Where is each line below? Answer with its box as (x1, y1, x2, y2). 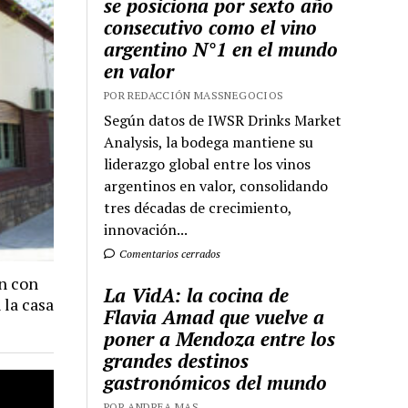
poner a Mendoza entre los (104, 326, 336, 352)
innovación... (104, 219, 189, 240)
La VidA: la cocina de (104, 282, 290, 309)
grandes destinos (104, 348, 250, 374)
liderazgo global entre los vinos (104, 154, 311, 175)
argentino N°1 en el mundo (104, 36, 339, 63)
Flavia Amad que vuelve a (104, 304, 325, 331)
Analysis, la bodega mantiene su (104, 132, 314, 153)
